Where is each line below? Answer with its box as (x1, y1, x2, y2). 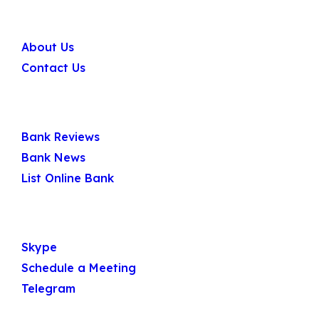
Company (21, 24, 90, 43)
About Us (21, 39, 74, 54)
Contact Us (21, 60, 85, 75)
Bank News (21, 150, 85, 164)
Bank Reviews (21, 129, 100, 144)
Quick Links (21, 114, 102, 132)
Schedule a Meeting (21, 260, 136, 275)
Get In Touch (21, 224, 114, 243)
